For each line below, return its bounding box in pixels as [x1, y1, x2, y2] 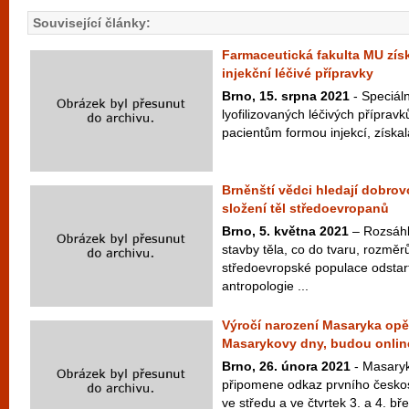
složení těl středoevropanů [222, 201, 389, 215]
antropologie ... [222, 278, 309, 293]
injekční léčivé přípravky [222, 66, 373, 80]
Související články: [33, 16, 151, 30]
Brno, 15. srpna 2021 [222, 89, 350, 103]
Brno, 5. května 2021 [222, 224, 349, 238]
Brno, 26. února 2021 [222, 359, 351, 373]
